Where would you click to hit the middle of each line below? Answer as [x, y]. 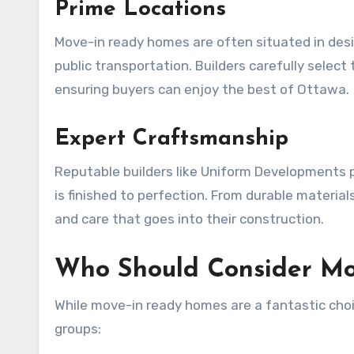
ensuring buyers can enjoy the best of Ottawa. [202, 89]
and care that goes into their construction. [189, 218]
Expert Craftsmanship [171, 139]
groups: [78, 328]
